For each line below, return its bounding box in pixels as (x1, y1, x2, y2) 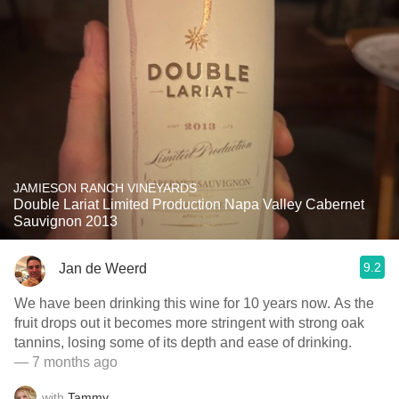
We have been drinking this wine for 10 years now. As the (14, 296, 374, 311)
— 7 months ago (14, 354, 118, 370)
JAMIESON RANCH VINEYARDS (13, 181, 197, 195)
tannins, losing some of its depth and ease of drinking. (14, 335, 352, 350)
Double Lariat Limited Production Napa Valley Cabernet (13, 197, 364, 212)
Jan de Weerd (59, 260, 147, 276)
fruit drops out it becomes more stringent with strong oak (14, 315, 364, 330)
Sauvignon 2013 (13, 214, 118, 229)
